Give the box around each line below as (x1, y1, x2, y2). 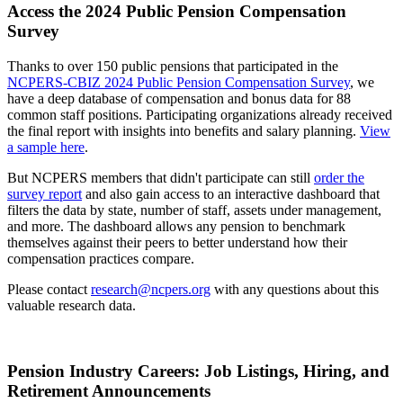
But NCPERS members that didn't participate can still (7, 170, 314, 185)
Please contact (7, 282, 91, 297)
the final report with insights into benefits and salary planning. (7, 123, 360, 139)
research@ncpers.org (91, 282, 210, 297)
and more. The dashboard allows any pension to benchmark (7, 219, 345, 234)
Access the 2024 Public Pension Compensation (7, 2, 346, 22)
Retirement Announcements (7, 381, 210, 400)
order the (314, 170, 364, 185)
